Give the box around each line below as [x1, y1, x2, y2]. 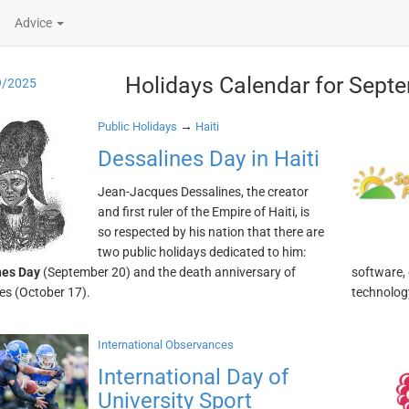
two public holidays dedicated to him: [97, 245, 306, 259]
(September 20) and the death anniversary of [39, 265, 296, 279]
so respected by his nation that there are [97, 225, 324, 239]
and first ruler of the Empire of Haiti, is [97, 204, 309, 219]
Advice [15, 16, 55, 30]
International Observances [97, 338, 234, 351]
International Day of [97, 364, 288, 390]
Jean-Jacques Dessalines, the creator [97, 184, 309, 199]
